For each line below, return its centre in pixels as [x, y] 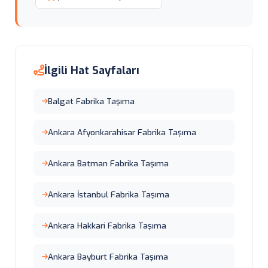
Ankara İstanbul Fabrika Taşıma [109, 194]
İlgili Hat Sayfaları [92, 71]
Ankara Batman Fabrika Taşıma [108, 163]
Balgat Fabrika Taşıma [91, 101]
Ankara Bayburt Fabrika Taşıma [108, 257]
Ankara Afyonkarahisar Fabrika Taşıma [122, 132]
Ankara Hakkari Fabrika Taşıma [107, 226]
